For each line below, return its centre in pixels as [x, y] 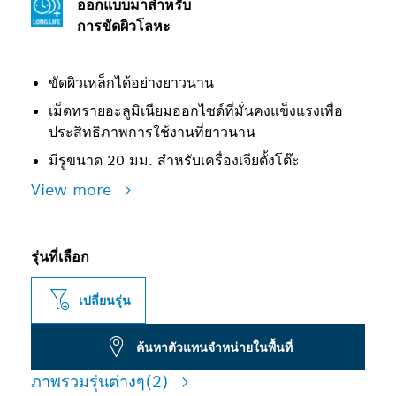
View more [74, 190]
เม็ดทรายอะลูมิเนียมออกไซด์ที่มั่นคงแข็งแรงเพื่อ [196, 111]
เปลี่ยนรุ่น [105, 300]
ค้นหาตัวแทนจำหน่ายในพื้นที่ [214, 347]
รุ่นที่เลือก [60, 257]
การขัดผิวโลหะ [124, 26]
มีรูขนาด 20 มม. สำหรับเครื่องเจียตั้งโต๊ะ [174, 160]
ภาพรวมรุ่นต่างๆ [88, 381]
